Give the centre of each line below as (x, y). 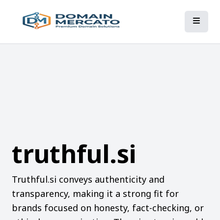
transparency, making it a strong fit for (95, 193)
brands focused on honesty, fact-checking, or (108, 208)
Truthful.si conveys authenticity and (88, 179)
